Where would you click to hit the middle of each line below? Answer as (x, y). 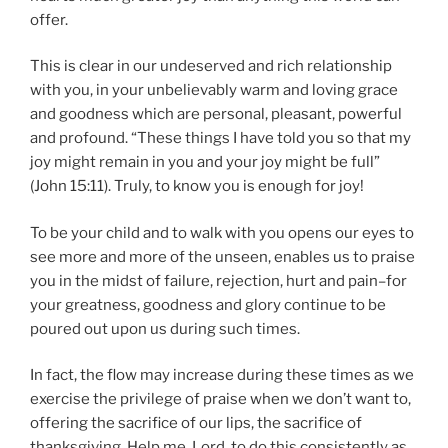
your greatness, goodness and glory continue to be (208, 304)
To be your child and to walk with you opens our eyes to (222, 232)
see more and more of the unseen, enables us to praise (222, 256)
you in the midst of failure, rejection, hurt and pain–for (218, 280)
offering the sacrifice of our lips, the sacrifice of (196, 423)
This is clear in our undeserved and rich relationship (211, 66)
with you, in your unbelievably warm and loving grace (214, 90)
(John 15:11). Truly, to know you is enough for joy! (197, 186)
